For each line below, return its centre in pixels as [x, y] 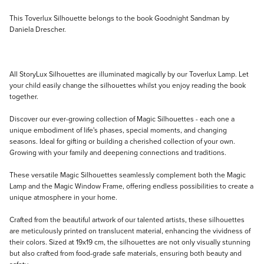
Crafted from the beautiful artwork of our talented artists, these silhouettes [127, 219]
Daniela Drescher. [38, 29]
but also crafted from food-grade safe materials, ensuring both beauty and [126, 253]
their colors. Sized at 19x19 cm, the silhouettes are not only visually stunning [130, 242]
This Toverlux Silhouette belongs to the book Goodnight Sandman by [119, 18]
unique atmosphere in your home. [63, 197]
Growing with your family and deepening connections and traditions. [118, 152]
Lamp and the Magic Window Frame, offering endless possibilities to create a [131, 186]
